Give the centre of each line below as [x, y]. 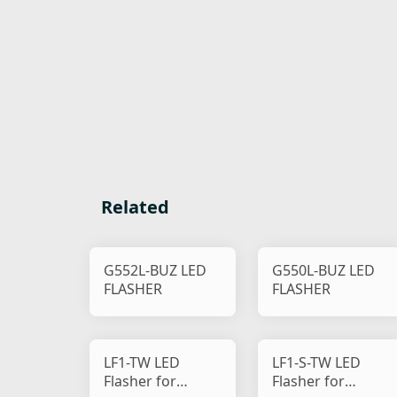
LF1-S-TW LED [317, 362]
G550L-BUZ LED [324, 271]
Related [135, 206]
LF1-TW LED [143, 362]
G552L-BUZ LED [156, 271]
